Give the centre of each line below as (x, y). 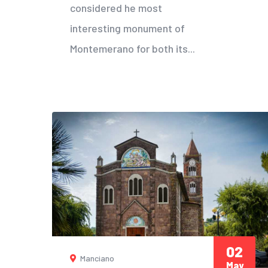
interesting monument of (127, 28)
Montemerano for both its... (133, 48)
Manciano (96, 258)
